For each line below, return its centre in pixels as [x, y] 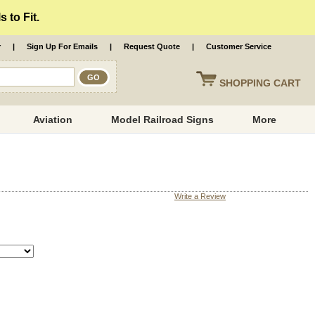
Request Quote [152, 46]
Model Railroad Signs [163, 120]
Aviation [53, 120]
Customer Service [239, 46]
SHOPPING [246, 83]
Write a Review [200, 197]
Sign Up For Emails [62, 46]
